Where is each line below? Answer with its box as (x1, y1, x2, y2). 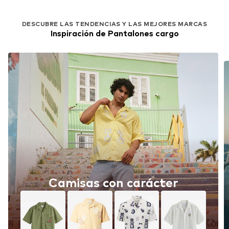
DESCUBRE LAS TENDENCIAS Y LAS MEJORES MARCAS (21, 19, 208, 28)
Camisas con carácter (49, 175, 178, 191)
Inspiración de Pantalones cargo (50, 28, 179, 38)
